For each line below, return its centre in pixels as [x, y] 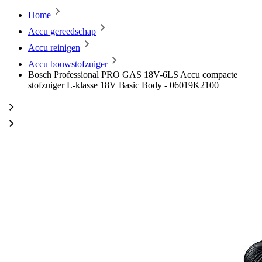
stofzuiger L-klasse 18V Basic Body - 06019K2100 [123, 85]
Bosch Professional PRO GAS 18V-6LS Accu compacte [133, 75]
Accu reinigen [54, 48]
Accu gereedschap [62, 31]
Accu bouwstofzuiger [68, 64]
